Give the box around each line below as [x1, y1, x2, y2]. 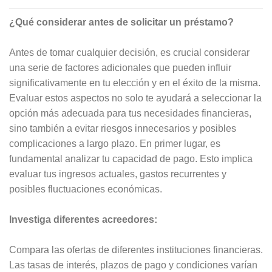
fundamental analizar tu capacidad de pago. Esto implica [9, 154, 253, 165]
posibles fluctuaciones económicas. [9, 184, 162, 195]
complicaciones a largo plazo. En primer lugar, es [9, 138, 220, 149]
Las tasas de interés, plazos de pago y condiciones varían [9, 260, 257, 271]
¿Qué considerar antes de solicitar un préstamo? [9, 17, 234, 28]
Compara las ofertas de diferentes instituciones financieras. [9, 245, 263, 256]
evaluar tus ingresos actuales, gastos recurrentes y [9, 169, 226, 180]
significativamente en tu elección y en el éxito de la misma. [9, 78, 260, 89]
